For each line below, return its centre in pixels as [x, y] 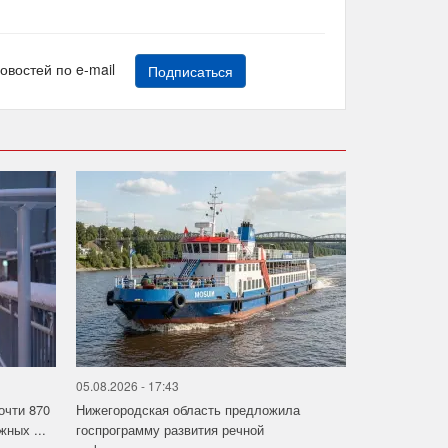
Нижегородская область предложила [187, 410]
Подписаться [190, 71]
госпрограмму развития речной [169, 430]
